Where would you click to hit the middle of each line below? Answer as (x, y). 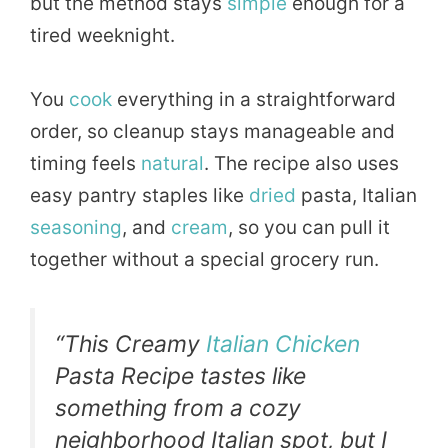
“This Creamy (130, 344)
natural (172, 164)
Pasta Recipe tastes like (180, 376)
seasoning (76, 228)
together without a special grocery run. (204, 260)
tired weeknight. (102, 35)
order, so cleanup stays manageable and (212, 132)
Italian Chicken (283, 344)
